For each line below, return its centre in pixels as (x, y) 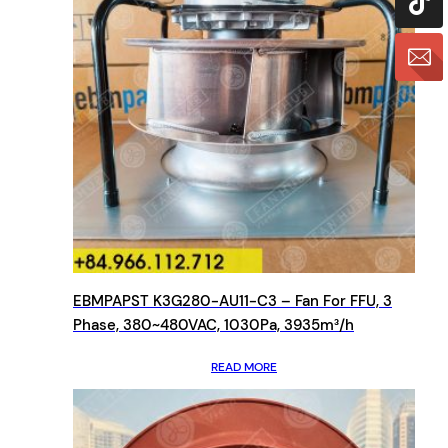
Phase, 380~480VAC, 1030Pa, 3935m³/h (213, 324)
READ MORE (244, 366)
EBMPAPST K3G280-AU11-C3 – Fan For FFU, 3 (232, 300)
